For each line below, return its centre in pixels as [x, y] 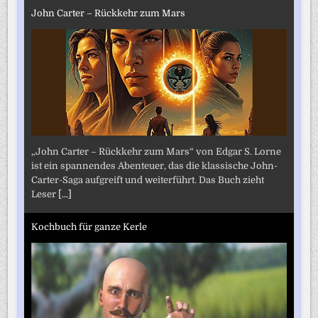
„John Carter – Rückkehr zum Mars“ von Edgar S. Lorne [157, 151]
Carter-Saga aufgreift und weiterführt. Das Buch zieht [148, 180]
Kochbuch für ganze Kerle [89, 227]
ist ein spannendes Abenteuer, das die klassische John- [155, 165]
